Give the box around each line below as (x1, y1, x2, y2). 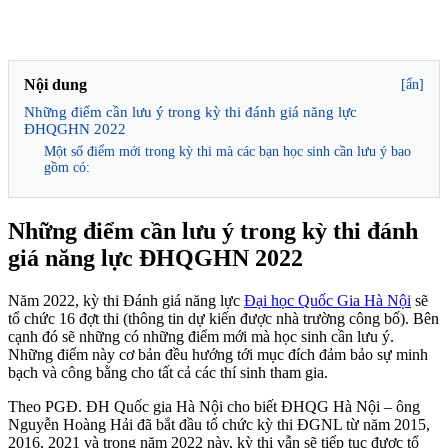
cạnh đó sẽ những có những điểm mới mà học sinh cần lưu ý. (8, 327, 394, 345)
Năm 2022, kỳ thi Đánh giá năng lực (8, 291, 244, 309)
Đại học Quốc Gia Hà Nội (244, 291, 411, 309)
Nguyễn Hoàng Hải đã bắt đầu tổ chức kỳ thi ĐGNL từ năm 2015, (8, 415, 430, 433)
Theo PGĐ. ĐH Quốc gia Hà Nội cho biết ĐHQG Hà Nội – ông (8, 397, 420, 415)
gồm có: (44, 159, 90, 175)
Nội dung (24, 75, 87, 93)
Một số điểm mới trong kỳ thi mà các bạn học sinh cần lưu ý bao (44, 143, 411, 159)
